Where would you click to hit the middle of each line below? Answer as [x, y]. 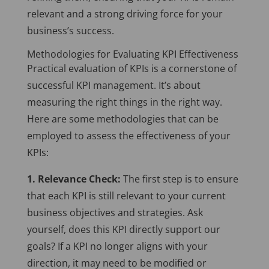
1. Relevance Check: [74, 179]
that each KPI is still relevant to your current [126, 196]
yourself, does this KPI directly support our [123, 230]
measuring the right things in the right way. [124, 102]
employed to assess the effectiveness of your [128, 136]
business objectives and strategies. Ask [115, 213]
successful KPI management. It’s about [113, 86]
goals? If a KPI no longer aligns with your [117, 246]
